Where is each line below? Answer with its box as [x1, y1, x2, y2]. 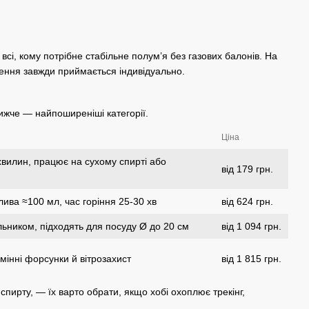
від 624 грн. [221, 196, 273, 208]
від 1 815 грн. [221, 253, 281, 265]
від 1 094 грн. [221, 221, 281, 232]
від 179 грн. [221, 163, 273, 175]
